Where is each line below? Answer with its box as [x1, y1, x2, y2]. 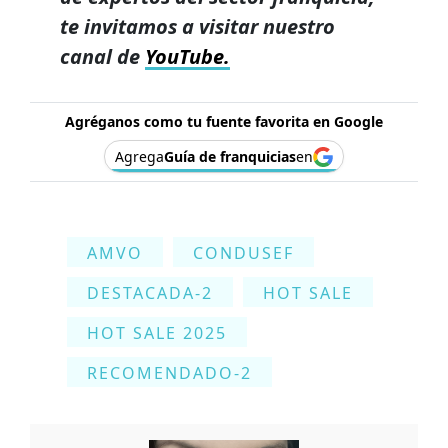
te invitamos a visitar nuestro [60, 13, 335, 41]
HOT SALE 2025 [87, 322, 227, 345]
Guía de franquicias [164, 147, 296, 167]
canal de [60, 43, 145, 71]
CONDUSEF [193, 242, 294, 265]
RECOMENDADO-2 [87, 362, 252, 385]
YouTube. [145, 43, 230, 71]
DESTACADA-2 [87, 282, 213, 305]
